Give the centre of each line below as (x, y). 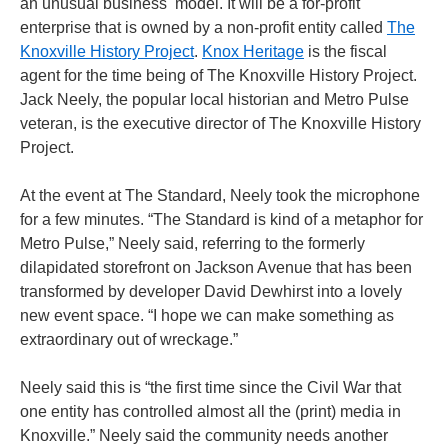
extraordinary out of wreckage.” (129, 339)
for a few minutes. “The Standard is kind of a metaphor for (221, 219)
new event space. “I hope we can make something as (207, 315)
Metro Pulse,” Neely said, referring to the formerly (192, 243)
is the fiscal (345, 51)
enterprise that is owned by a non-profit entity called (203, 27)
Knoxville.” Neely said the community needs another (204, 435)
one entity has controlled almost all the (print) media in (210, 411)
